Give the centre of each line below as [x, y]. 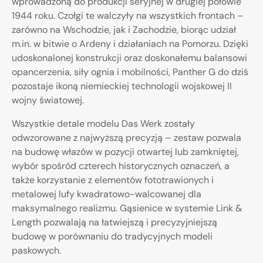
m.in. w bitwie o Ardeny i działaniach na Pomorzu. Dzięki [130, 44]
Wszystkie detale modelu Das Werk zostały [103, 124]
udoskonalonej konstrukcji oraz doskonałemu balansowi [129, 58]
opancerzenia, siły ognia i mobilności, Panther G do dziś [130, 72]
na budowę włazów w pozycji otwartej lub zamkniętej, [125, 152]
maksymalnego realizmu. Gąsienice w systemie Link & [127, 208]
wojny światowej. [48, 100]
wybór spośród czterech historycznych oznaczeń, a [121, 166]
